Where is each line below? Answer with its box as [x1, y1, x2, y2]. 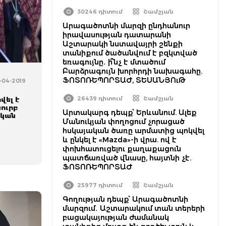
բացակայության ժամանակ [63, 213, 169, 222]
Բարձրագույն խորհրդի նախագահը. [63, 67, 202, 76]
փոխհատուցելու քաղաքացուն [63, 144, 181, 153]
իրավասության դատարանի [63, 30, 171, 39]
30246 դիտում [77, 8, 123, 15]
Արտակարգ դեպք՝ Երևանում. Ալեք [63, 108, 197, 117]
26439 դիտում [77, 95, 123, 102]
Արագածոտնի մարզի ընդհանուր [63, 21, 190, 30]
